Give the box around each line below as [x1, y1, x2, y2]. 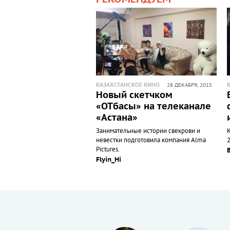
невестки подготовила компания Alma [96, 136, 206, 145]
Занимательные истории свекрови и [96, 127, 200, 136]
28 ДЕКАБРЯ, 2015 [167, 82, 212, 89]
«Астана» [96, 112, 138, 124]
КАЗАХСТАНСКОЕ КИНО [96, 82, 160, 89]
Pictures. [96, 145, 120, 154]
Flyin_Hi [96, 156, 121, 164]
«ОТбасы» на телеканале [96, 101, 211, 112]
